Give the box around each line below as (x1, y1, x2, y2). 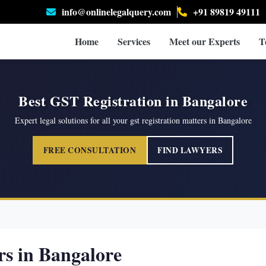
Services (118, 34, 150, 48)
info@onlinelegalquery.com (62, 5, 171, 18)
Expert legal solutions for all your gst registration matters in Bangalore (14, 115, 252, 126)
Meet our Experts (169, 34, 240, 48)
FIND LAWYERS (157, 144, 223, 156)
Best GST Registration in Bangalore (18, 90, 248, 111)
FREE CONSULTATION (43, 144, 137, 156)
